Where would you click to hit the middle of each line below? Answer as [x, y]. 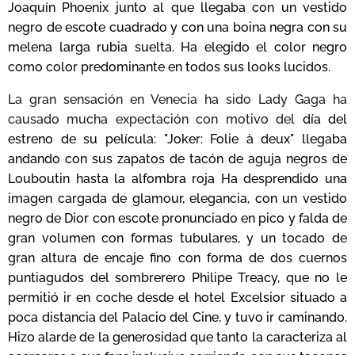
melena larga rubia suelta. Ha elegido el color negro [177, 47]
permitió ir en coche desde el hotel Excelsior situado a [177, 297]
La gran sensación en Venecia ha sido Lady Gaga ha [177, 99]
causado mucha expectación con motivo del [155, 119]
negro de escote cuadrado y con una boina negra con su [177, 27]
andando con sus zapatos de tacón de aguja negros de [177, 158]
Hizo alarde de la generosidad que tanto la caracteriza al [177, 337]
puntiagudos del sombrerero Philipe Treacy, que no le [177, 277]
